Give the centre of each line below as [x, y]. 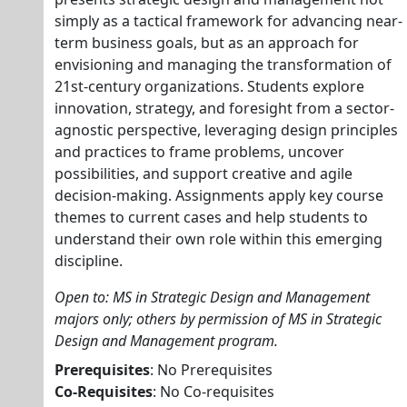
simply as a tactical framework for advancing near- [228, 21]
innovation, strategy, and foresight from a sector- [224, 108]
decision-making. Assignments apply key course [219, 195]
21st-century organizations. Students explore [209, 86]
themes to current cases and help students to [211, 217]
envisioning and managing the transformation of [223, 65]
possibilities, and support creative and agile [203, 174]
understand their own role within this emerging [218, 239]
